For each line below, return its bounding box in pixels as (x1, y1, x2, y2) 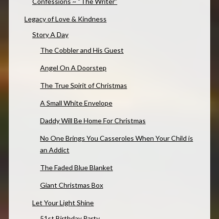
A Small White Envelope (40, 99, 112, 108)
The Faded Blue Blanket (40, 163, 113, 172)
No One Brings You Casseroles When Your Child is (40, 134, 193, 143)
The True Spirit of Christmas (40, 81, 127, 90)
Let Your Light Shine (32, 198, 94, 207)
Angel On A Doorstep (40, 64, 107, 72)
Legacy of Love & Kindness (24, 15, 107, 23)
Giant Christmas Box (40, 181, 103, 190)
